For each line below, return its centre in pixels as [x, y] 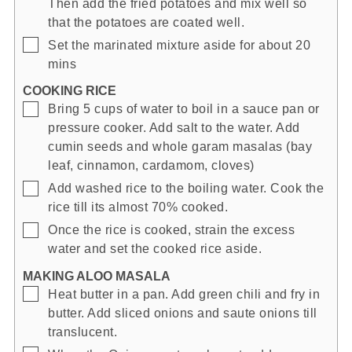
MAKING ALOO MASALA [97, 276]
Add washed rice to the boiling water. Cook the [186, 188]
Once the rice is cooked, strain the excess [171, 230]
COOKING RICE [70, 91]
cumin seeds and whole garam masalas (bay [180, 147]
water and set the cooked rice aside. [155, 249]
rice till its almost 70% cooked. [138, 207]
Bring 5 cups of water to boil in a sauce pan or [184, 109]
